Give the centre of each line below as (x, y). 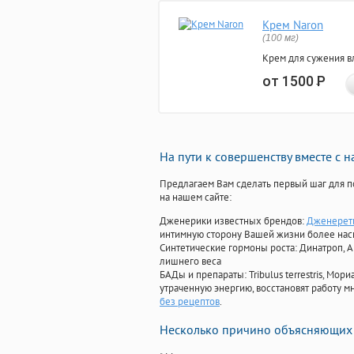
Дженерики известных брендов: (233, 221)
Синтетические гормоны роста (227, 248)
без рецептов (190, 302)
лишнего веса (190, 262)
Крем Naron (293, 25)
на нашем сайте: (196, 198)
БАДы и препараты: (204, 275)
